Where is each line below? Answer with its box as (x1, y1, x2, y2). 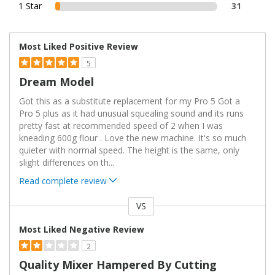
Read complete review (19, 174, 107, 187)
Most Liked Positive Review (19, 40, 138, 52)
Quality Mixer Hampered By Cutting (19, 257, 217, 272)
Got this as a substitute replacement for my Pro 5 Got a (19, 95, 240, 107)
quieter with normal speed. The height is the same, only (19, 144, 239, 156)
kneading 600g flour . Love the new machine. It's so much (19, 131, 246, 144)
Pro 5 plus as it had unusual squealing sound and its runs (19, 107, 244, 119)
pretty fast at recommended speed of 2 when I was (19, 119, 223, 131)
